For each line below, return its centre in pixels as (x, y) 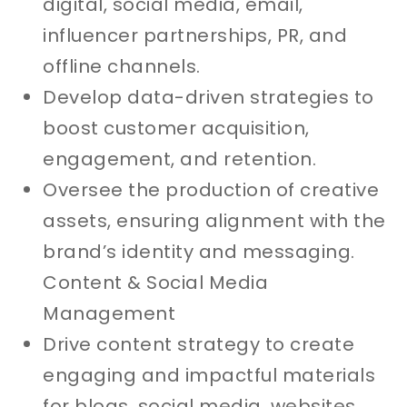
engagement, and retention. (180, 159)
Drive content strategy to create (199, 344)
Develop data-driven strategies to (208, 97)
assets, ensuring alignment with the (214, 220)
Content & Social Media (156, 282)
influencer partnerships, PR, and (195, 35)
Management (109, 313)
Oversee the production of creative (211, 189)
